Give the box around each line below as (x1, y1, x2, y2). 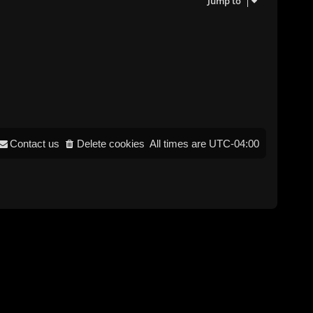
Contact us (9, 138, 59, 150)
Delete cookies (76, 138, 145, 150)
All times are (149, 138, 209, 150)
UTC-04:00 (208, 138, 259, 150)
